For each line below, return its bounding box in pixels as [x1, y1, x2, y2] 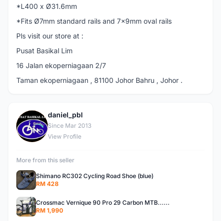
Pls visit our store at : [16, 32, 83, 40]
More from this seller [16, 156, 74, 164]
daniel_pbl [48, 110, 83, 119]
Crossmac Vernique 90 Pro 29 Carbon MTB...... [36, 199, 170, 206]
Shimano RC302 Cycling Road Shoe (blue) [36, 172, 153, 180]
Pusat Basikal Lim [16, 46, 73, 55]
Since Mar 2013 [48, 122, 91, 129]
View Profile [48, 133, 81, 140]
